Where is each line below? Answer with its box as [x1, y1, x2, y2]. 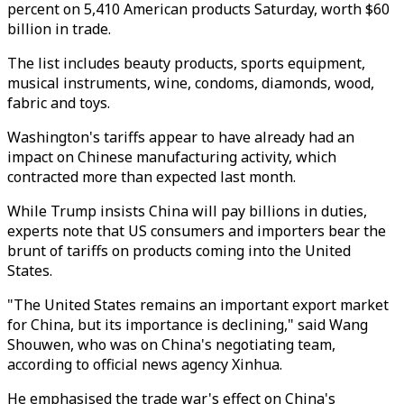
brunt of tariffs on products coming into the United [7, 241, 351, 261]
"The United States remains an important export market [7, 295, 389, 315]
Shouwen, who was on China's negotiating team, [7, 335, 335, 354]
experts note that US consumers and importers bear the [7, 221, 386, 241]
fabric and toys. [7, 93, 110, 113]
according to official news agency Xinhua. [7, 354, 282, 374]
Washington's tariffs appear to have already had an [7, 127, 354, 147]
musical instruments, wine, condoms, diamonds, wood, [7, 73, 374, 93]
